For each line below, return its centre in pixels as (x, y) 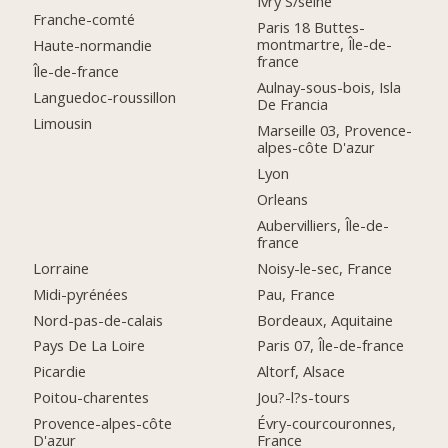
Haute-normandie (93, 45)
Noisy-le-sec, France (325, 267)
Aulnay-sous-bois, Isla (329, 87)
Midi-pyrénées (81, 293)
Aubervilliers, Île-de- (323, 224)
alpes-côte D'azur (316, 147)
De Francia (293, 104)
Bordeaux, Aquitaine (325, 319)
